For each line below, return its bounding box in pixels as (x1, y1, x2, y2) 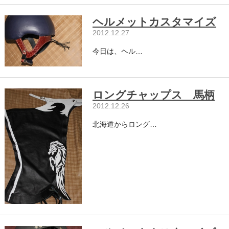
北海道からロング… (93, 120, 157, 128)
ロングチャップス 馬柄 (93, 88, 215, 101)
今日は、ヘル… (93, 47, 143, 55)
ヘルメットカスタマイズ (93, 15, 217, 28)
